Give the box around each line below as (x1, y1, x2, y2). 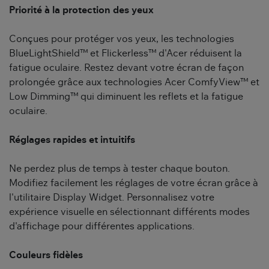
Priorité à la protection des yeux (9, 5, 154, 16)
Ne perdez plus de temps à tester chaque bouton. (9, 164, 230, 174)
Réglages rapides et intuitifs (9, 135, 135, 145)
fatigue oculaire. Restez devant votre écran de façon (9, 63, 244, 73)
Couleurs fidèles (9, 250, 83, 261)
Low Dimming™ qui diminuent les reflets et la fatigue (9, 92, 243, 102)
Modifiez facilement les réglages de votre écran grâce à (9, 178, 258, 189)
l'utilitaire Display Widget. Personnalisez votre (9, 193, 214, 203)
